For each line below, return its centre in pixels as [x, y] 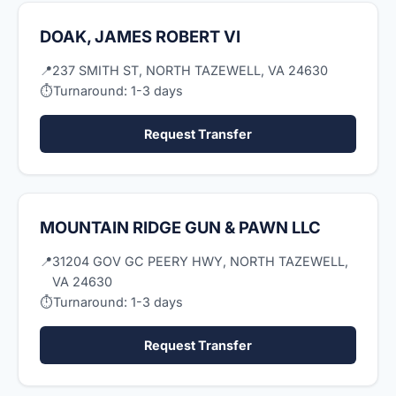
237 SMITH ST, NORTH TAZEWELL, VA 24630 [190, 70]
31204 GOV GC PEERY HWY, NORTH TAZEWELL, [200, 261]
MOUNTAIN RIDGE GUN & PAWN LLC [180, 227]
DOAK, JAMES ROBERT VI [140, 36]
